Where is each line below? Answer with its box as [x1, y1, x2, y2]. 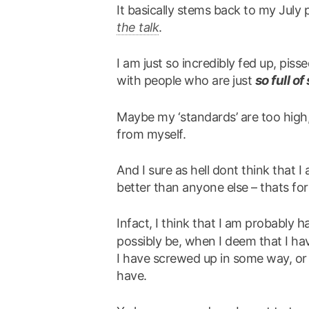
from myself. [117, 126, 186, 141]
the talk [117, 19, 159, 34]
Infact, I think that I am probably [117, 215, 297, 230]
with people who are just [117, 72, 255, 88]
